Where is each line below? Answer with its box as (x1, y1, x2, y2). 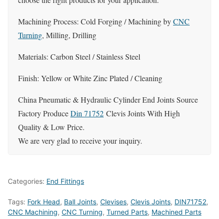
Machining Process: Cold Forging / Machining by (18, 16, 173, 27)
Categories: (8, 176, 46, 185)
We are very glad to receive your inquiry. (18, 135, 142, 146)
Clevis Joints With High (104, 108, 180, 119)
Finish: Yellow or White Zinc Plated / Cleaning (18, 73, 162, 84)
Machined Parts (152, 207, 201, 216)
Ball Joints (64, 197, 96, 206)
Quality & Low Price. (18, 122, 85, 132)
